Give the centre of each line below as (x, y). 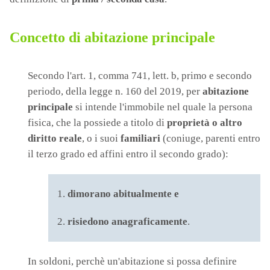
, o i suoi (100, 138)
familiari (139, 138)
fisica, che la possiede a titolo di (97, 123)
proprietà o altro (205, 123)
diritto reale (55, 138)
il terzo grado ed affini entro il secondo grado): (128, 154)
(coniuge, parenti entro (210, 138)
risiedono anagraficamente (127, 221)
